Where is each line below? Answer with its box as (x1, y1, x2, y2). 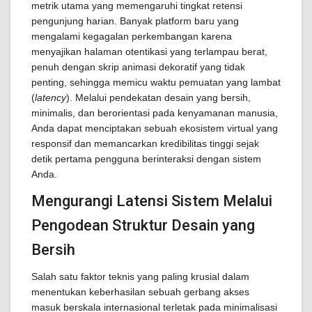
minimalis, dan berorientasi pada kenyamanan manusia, (31, 107, 278, 118)
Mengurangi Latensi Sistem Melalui (31, 192, 272, 210)
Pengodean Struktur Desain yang (31, 217, 255, 234)
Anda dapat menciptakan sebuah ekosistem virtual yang (31, 123, 278, 134)
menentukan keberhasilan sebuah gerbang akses (31, 286, 249, 297)
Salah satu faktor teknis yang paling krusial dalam (31, 271, 249, 282)
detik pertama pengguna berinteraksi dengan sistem (31, 153, 261, 164)
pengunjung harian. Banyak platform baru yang (31, 15, 239, 26)
